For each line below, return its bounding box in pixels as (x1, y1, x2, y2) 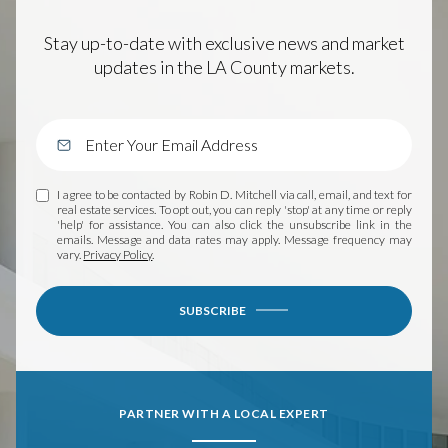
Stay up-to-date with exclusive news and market (43, 31, 405, 54)
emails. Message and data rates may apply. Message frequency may (57, 231, 412, 247)
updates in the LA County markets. (93, 55, 355, 78)
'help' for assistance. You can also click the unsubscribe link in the (57, 216, 412, 232)
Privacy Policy (83, 246, 153, 262)
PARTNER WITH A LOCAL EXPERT (119, 405, 329, 421)
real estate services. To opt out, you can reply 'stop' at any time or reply (57, 201, 412, 217)
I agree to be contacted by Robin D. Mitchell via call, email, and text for (57, 186, 412, 202)
